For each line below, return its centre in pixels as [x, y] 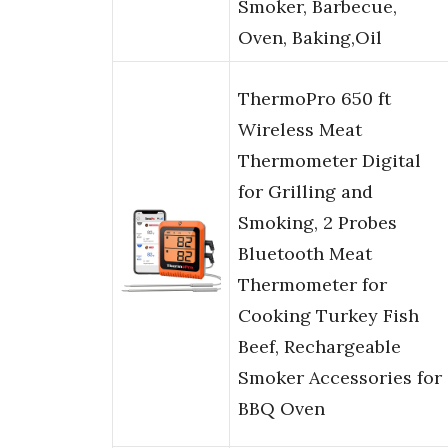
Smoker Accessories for [340, 378]
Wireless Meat [300, 130]
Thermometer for [312, 285]
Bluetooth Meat [305, 254]
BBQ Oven [281, 409]
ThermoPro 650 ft [314, 99]
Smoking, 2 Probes [317, 223]
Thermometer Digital [329, 161]
